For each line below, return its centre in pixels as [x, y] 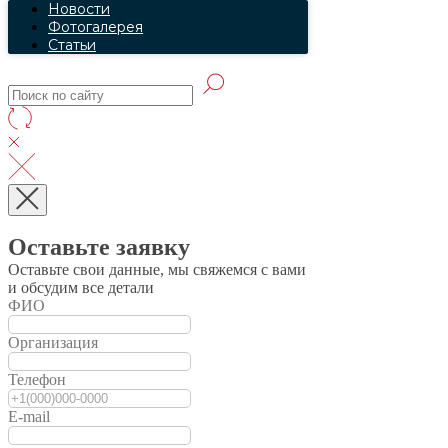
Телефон [37, 379]
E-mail [29, 416]
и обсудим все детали [81, 287]
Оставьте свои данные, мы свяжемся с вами [157, 269]
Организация [53, 342]
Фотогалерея [95, 27]
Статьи [72, 45]
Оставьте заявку [99, 247]
